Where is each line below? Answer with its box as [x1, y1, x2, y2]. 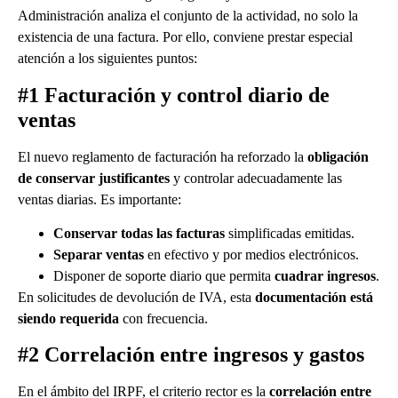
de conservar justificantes [18, 170, 170, 186]
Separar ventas [53, 246, 144, 262]
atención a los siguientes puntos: [18, 51, 197, 67]
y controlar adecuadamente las [170, 170, 342, 186]
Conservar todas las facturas [53, 225, 225, 241]
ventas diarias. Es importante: [18, 191, 181, 207]
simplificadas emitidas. [225, 225, 354, 241]
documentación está [255, 289, 373, 305]
